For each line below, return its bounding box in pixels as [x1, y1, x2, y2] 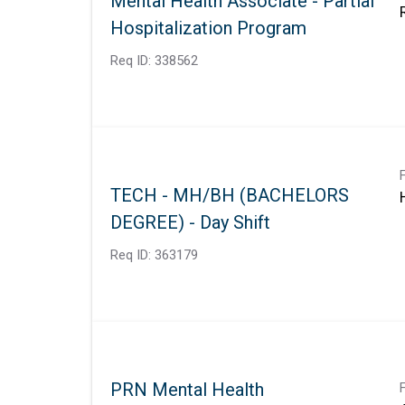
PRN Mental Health [110, 378, 264, 400]
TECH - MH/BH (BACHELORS [110, 184, 349, 206]
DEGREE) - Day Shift [110, 211, 270, 233]
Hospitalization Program [110, 16, 306, 39]
